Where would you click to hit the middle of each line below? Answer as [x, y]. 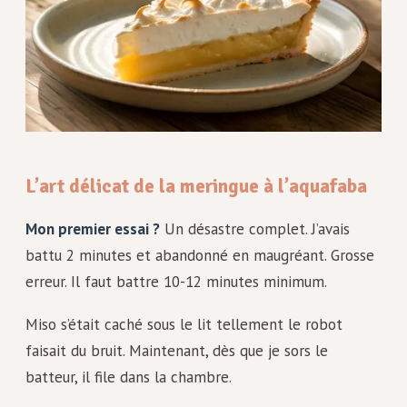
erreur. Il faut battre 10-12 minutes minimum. [176, 281]
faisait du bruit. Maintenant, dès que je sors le [177, 351]
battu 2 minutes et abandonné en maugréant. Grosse [200, 255]
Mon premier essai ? [93, 228]
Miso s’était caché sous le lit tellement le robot [184, 325]
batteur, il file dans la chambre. [129, 377]
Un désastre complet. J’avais [255, 228]
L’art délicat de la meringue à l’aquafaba [196, 186]
